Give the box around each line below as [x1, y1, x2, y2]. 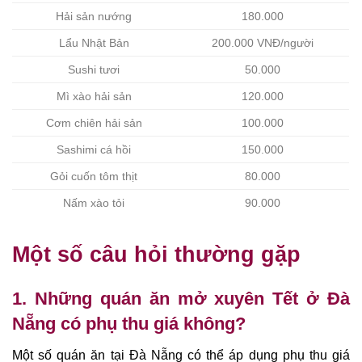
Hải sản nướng [56, 10, 132, 23]
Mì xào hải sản [56, 90, 132, 103]
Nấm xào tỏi [63, 196, 124, 209]
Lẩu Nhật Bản [58, 36, 129, 49]
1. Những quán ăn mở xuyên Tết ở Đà [12, 288, 350, 309]
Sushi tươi [68, 63, 120, 76]
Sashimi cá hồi [57, 143, 131, 156]
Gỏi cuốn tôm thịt [50, 170, 137, 183]
